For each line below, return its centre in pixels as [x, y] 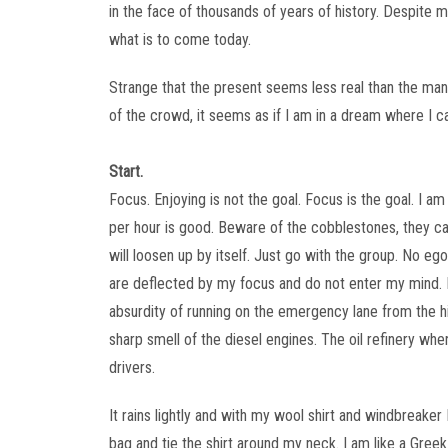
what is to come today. [179, 39]
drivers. [131, 367]
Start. [125, 171]
